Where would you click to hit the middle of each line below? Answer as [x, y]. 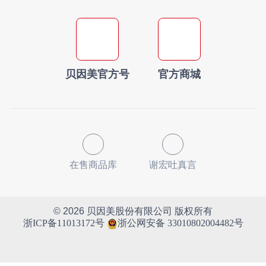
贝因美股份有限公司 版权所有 [148, 211]
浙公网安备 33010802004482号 [180, 223]
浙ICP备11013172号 [64, 223]
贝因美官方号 [98, 74]
